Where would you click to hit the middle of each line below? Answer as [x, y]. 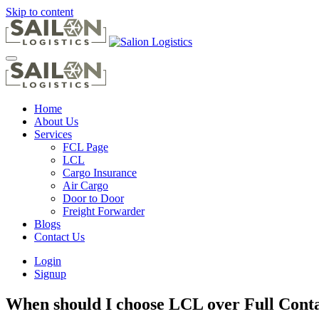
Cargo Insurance [100, 173]
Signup [50, 274]
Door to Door [93, 198]
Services [53, 134]
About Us [56, 121]
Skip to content [40, 12]
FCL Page [85, 147]
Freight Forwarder [104, 211]
